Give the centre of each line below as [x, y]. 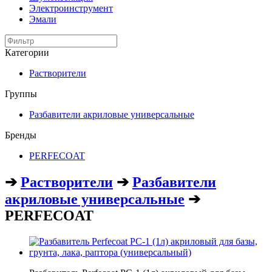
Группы [21, 94]
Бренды [21, 135]
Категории [27, 53]
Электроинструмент [71, 8]
